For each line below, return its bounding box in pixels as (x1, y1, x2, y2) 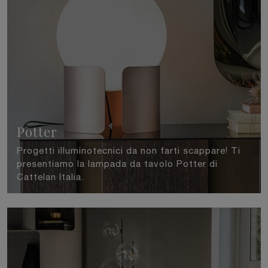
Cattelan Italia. (17, 172, 84, 182)
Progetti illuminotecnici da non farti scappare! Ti (17, 145, 240, 156)
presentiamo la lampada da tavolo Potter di (17, 159, 218, 169)
